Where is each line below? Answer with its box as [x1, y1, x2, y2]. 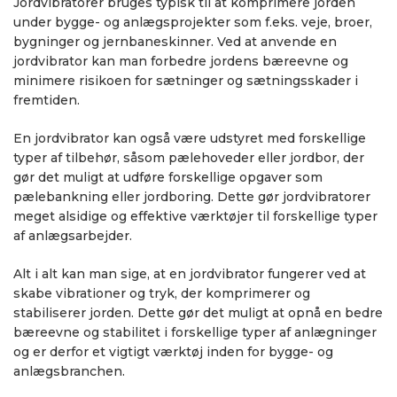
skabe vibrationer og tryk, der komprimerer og [13, 284, 310, 301]
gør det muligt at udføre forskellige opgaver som [13, 168, 323, 185]
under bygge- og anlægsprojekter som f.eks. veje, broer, [13, 13, 372, 30]
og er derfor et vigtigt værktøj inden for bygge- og [13, 343, 333, 360]
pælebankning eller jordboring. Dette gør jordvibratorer [13, 188, 370, 205]
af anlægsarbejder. [13, 227, 132, 244]
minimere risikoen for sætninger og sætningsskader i [13, 72, 358, 89]
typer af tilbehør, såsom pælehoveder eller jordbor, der [13, 149, 364, 166]
